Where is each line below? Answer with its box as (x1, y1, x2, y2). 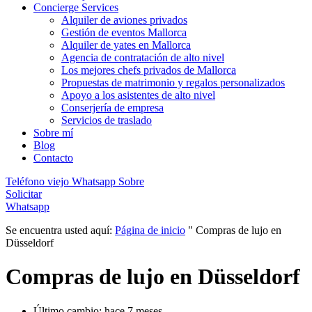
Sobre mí (33, 127, 73, 139)
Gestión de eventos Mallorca (61, 26, 187, 38)
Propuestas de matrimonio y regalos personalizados (61, 77, 285, 88)
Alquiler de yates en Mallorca (61, 39, 191, 51)
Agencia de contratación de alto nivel (61, 52, 224, 63)
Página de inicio (115, 224, 185, 236)
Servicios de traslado (61, 114, 152, 126)
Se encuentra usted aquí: (6, 224, 115, 236)
